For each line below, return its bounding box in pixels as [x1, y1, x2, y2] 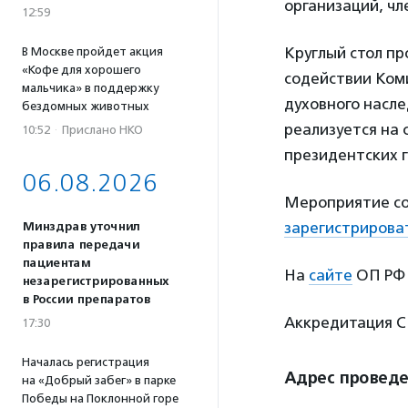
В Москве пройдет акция [22, 45, 163, 58]
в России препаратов [22, 292, 150, 307]
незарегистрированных [22, 274, 168, 289]
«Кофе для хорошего [22, 63, 141, 76]
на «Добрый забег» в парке [22, 373, 176, 387]
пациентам [22, 256, 90, 270]
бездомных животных [22, 99, 149, 113]
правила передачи [22, 238, 139, 252]
